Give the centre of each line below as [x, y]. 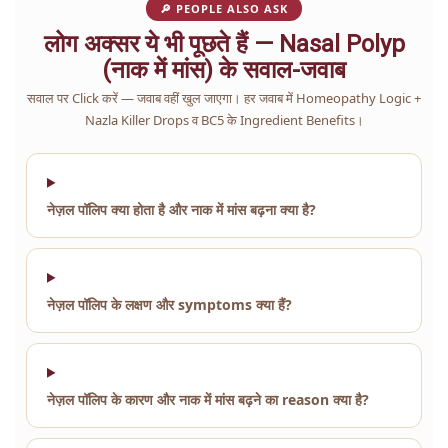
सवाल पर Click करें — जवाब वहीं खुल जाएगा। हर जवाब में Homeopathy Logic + [224, 97]
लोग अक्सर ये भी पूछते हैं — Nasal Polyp [224, 43]
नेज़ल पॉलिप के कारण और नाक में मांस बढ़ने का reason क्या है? [208, 399]
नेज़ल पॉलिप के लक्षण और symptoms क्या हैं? [169, 304]
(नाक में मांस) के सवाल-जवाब [224, 69]
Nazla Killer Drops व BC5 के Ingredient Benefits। [224, 119]
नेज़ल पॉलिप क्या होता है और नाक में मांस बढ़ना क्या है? [181, 209]
